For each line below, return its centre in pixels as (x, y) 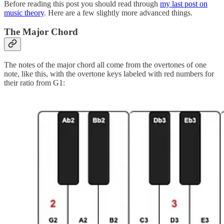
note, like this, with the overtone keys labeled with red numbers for (109, 73)
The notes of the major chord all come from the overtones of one (105, 64)
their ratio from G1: (34, 82)
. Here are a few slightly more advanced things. (118, 12)
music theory (24, 12)
